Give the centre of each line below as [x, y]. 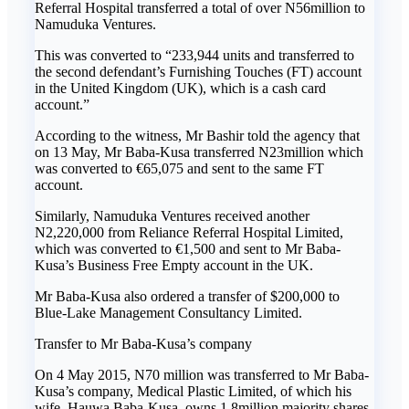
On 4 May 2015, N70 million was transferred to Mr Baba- [202, 375]
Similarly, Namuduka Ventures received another [172, 216]
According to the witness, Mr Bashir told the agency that [197, 136]
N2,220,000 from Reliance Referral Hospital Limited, [189, 233]
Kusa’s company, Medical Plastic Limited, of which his [193, 392]
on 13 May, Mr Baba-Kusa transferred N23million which [199, 152]
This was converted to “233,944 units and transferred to [194, 56]
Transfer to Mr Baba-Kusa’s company [143, 344]
